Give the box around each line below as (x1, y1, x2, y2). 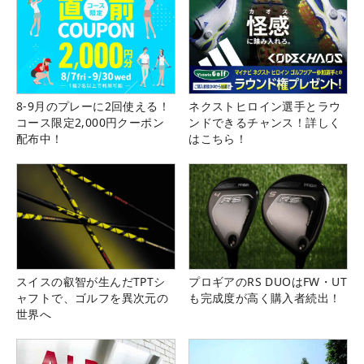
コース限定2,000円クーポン (16, 114, 164, 130)
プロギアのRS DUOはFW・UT (188, 274, 347, 290)
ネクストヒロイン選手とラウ (188, 97, 341, 114)
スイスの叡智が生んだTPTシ (16, 274, 166, 290)
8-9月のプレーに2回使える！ (16, 97, 170, 114)
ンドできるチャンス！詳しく (188, 114, 341, 130)
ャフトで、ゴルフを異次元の (16, 290, 169, 306)
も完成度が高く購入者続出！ (188, 290, 341, 306)
